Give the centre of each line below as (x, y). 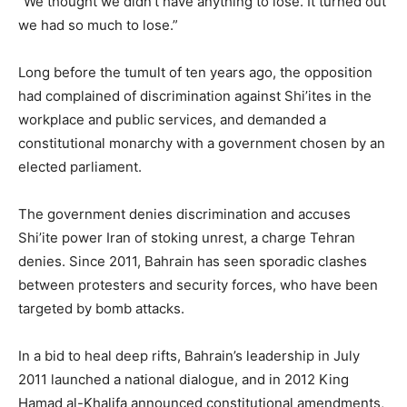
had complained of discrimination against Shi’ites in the (195, 96)
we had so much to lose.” (98, 25)
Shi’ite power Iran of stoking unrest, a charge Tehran (187, 238)
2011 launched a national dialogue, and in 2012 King (184, 379)
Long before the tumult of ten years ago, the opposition (195, 72)
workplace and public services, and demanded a (172, 119)
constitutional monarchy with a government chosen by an (202, 143)
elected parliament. (80, 167)
